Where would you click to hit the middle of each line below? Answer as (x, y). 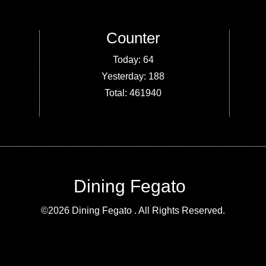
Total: (117, 93)
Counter (133, 38)
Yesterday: (125, 77)
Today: (128, 60)
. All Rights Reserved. (180, 211)
